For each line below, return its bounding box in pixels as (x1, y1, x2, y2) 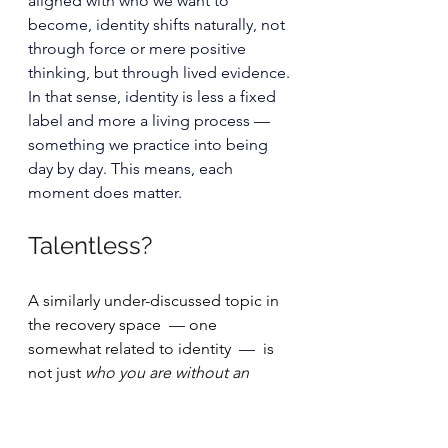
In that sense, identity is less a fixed (28, 87, 280, 106)
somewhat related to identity (28, 339, 235, 358)
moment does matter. (28, 183, 182, 202)
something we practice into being (28, 135, 272, 154)
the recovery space (28, 315, 165, 334)
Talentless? (28, 231, 152, 260)
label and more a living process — (28, 111, 274, 130)
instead (221, 411, 273, 430)
